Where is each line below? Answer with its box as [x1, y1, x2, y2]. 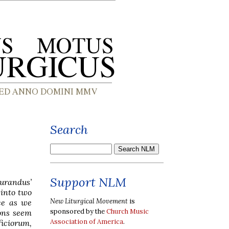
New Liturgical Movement [50, 196, 128, 205]
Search [50, 122, 88, 138]
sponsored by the [50, 207, 106, 216]
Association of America [50, 217, 123, 226]
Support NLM [50, 174, 126, 190]
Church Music [106, 207, 149, 216]
